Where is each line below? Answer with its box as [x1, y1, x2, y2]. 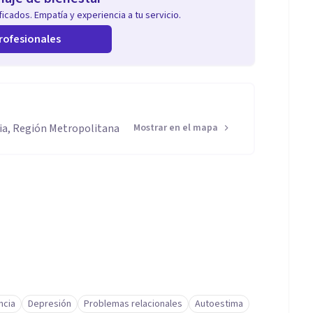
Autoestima [195, 297, 243, 311]
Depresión [28, 297, 71, 311]
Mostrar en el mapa [133, 121, 218, 135]
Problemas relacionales [84, 297, 182, 311]
